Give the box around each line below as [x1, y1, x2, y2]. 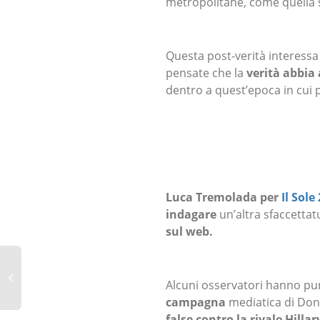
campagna [166, 294, 226, 311]
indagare [166, 206, 219, 223]
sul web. [166, 224, 213, 240]
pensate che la [166, 64, 246, 81]
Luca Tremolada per [166, 189, 281, 206]
